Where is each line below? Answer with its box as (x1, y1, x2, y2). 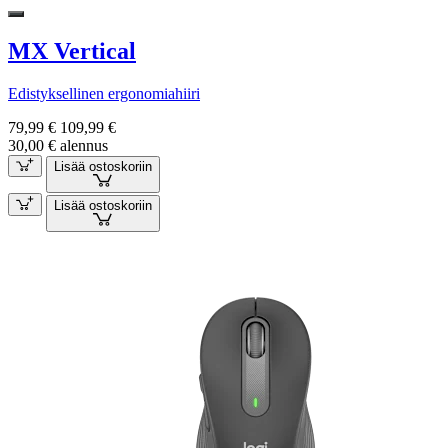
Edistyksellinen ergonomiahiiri (8, 84, 200, 102)
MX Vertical (8, 37, 136, 64)
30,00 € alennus (8, 136, 108, 154)
